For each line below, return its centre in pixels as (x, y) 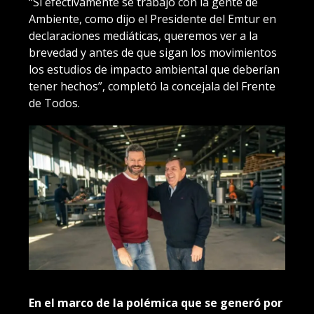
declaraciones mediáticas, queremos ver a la (143, 35)
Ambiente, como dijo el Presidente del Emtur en (152, 19)
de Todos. (54, 103)
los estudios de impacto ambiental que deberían (154, 69)
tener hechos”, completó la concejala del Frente (152, 86)
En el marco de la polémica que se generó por (156, 302)
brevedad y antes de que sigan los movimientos (153, 52)
